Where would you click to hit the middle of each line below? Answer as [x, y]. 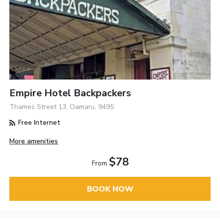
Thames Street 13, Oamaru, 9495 [62, 107]
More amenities [34, 141]
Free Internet [39, 123]
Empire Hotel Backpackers [70, 93]
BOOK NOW [110, 189]
